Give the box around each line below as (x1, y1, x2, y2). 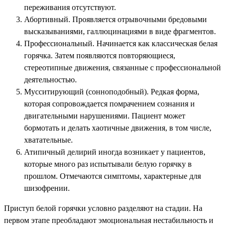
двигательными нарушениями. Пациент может (24, 111, 185, 120)
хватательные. (24, 135, 73, 144)
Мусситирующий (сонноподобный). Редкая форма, (24, 87, 199, 96)
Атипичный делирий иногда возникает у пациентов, (24, 147, 205, 156)
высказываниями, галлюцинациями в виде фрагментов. (24, 27, 216, 36)
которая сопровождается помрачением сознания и (24, 99, 195, 108)
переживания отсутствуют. (24, 3, 116, 12)
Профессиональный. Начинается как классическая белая (24, 39, 217, 48)
